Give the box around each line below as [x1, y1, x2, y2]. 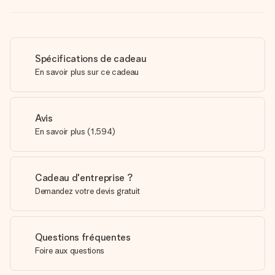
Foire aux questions [35, 246, 104, 255]
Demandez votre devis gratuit [35, 186, 141, 196]
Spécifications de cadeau [35, 53, 147, 64]
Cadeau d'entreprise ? [35, 172, 133, 184]
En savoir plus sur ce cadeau [35, 67, 139, 77]
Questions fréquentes [35, 231, 131, 243]
